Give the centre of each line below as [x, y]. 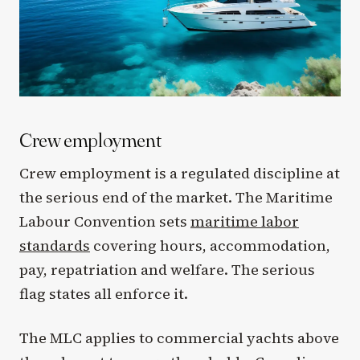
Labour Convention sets [105, 221]
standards [55, 245]
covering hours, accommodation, [210, 245]
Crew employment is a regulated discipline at [180, 173]
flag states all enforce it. [104, 293]
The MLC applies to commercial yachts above [179, 338]
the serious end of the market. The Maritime [176, 197]
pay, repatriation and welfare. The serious [167, 269]
